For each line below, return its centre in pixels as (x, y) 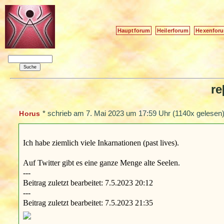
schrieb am (66, 113)
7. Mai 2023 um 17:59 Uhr (128, 113)
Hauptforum (134, 30)
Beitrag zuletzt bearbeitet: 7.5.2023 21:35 (88, 202)
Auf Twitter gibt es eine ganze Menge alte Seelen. (101, 162)
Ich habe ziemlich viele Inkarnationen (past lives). (101, 142)
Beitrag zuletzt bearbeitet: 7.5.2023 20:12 (88, 182)
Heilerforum (173, 30)
